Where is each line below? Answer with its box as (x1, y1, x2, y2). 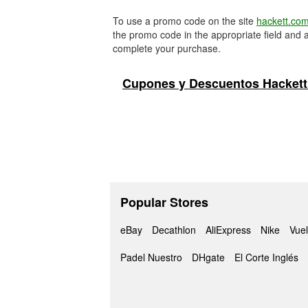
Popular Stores (120, 193, 208, 211)
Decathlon (152, 223, 196, 236)
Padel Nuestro (120, 250, 182, 264)
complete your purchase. (113, 41, 221, 55)
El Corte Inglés (234, 250, 298, 264)
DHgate (192, 250, 225, 264)
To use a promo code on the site (113, 14, 256, 27)
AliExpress (206, 223, 251, 236)
